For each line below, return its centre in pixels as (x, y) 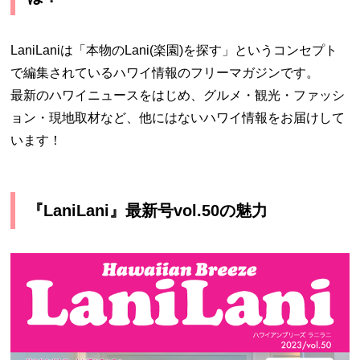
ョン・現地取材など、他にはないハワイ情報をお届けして (178, 118)
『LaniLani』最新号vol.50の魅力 (148, 211)
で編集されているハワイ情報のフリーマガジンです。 (165, 73)
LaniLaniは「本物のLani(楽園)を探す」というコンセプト (174, 51)
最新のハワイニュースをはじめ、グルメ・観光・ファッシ (178, 96)
